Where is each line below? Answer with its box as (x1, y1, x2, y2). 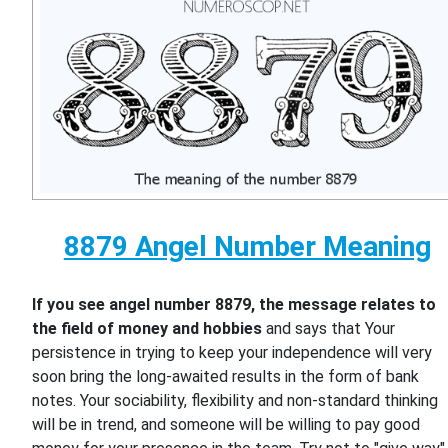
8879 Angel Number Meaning (63, 229, 431, 263)
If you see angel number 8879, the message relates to (32, 294, 437, 314)
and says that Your (262, 318, 396, 338)
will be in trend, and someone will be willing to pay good (32, 414, 421, 434)
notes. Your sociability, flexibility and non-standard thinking (32, 390, 439, 410)
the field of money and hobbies (32, 318, 263, 338)
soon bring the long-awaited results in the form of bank (32, 366, 420, 386)
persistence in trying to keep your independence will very (32, 342, 433, 362)
